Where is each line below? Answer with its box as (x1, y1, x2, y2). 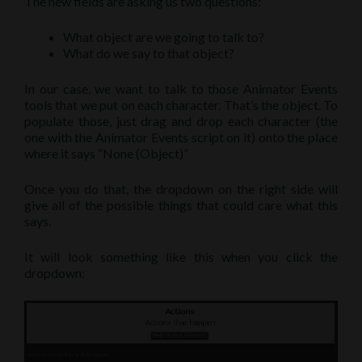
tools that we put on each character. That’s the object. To (24, 97, 338, 113)
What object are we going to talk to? (63, 29, 264, 45)
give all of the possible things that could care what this (24, 197, 338, 213)
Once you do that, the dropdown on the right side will (24, 181, 338, 197)
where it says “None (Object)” (24, 145, 188, 162)
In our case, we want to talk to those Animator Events (24, 81, 338, 97)
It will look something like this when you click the (24, 249, 338, 265)
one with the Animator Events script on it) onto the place (24, 129, 338, 145)
